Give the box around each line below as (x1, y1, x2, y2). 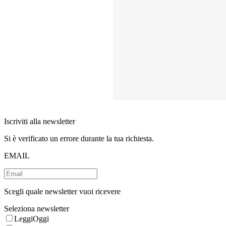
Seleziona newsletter (4, 204, 69, 213)
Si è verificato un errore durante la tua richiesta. (4, 134, 154, 143)
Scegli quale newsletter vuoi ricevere (4, 187, 121, 196)
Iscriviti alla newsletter (4, 117, 77, 126)
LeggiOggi (14, 214, 49, 223)
